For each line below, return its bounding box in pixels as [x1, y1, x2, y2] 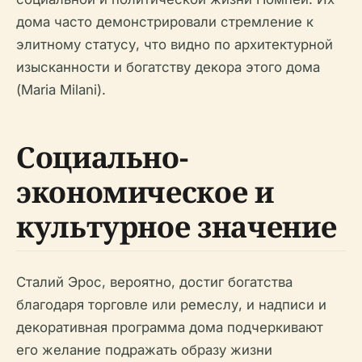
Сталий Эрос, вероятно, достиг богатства [16, 274, 293, 290]
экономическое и [16, 172, 274, 212]
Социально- [16, 137, 188, 177]
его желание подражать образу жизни [16, 342, 272, 358]
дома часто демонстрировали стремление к [16, 14, 314, 30]
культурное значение [16, 207, 337, 246]
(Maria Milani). [16, 82, 106, 98]
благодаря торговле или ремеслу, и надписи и [16, 297, 326, 313]
